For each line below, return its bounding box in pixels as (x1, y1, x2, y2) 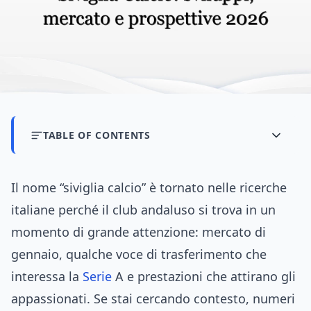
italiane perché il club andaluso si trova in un (11, 201, 276, 219)
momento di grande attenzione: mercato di (11, 224, 266, 241)
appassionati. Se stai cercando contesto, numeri (11, 290, 295, 308)
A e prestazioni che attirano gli (112, 268, 296, 285)
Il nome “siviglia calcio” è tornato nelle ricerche (11, 179, 287, 196)
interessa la (11, 268, 83, 285)
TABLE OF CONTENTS (43, 128, 151, 142)
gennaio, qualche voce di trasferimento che (11, 246, 267, 263)
